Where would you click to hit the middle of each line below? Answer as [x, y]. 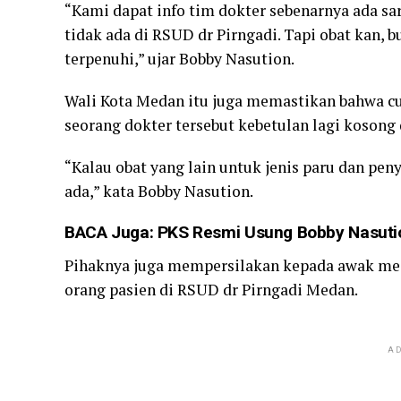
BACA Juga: [111, 232]
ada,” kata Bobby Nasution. [159, 191]
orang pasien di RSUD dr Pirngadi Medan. [211, 290]
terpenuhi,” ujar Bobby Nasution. [179, 59]
